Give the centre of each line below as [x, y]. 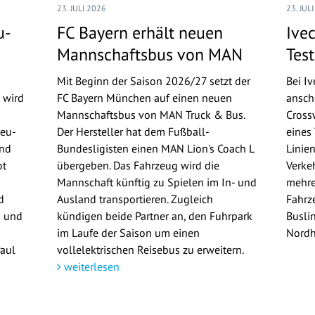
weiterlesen [90, 266]
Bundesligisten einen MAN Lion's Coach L [155, 148]
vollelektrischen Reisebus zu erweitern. [150, 250]
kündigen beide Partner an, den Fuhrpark [154, 216]
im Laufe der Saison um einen [128, 233]
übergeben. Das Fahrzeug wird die [138, 165]
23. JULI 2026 [81, 8]
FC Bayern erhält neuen [140, 33]
